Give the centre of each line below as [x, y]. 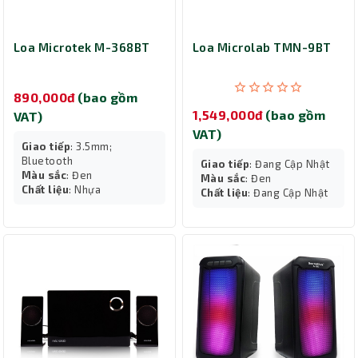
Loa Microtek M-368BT [82, 47]
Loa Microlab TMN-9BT [262, 47]
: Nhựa [85, 189]
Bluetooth [48, 160]
